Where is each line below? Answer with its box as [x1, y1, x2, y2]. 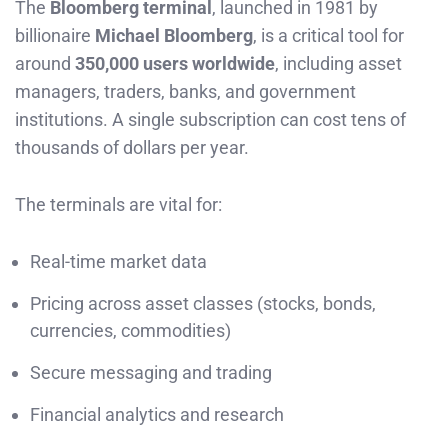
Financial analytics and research [30, 403, 284, 425]
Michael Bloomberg [95, 25, 253, 47]
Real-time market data [30, 250, 207, 272]
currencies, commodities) [30, 319, 231, 341]
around [15, 53, 75, 75]
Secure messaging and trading [30, 361, 272, 383]
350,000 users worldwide [75, 53, 275, 75]
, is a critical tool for [253, 25, 404, 47]
